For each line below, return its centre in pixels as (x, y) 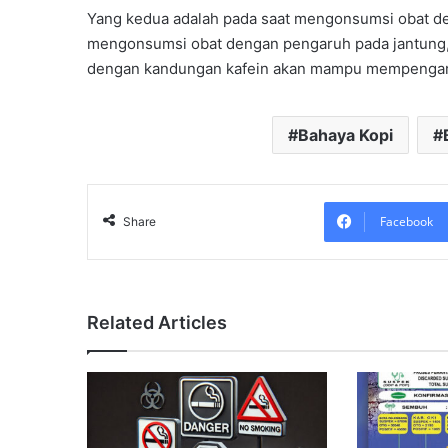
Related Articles (157, 322)
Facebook (406, 221)
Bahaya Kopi (345, 135)
